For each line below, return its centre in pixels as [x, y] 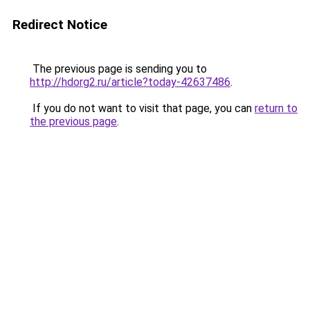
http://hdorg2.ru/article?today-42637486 [130, 82]
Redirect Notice [60, 25]
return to [276, 108]
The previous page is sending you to [118, 69]
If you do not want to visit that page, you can [142, 108]
